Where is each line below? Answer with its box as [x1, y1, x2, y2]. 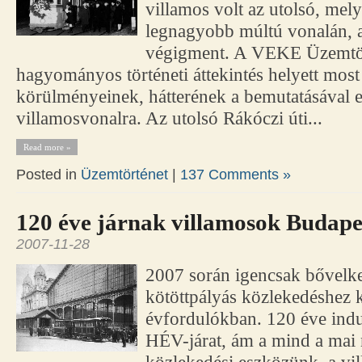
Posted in [16, 166, 81, 183]
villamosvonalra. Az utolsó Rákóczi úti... [16, 108, 322, 129]
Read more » [23, 142, 71, 153]
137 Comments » [180, 166, 291, 183]
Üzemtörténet [81, 166, 168, 183]
